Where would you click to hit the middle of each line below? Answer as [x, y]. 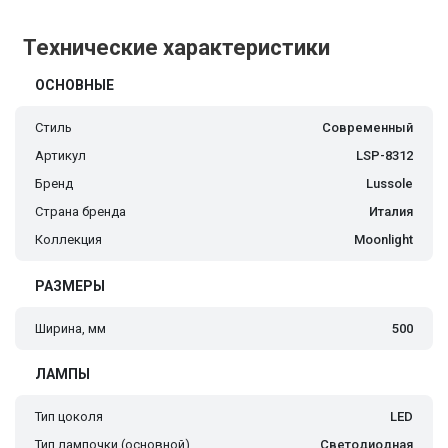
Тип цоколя [69, 417]
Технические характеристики [176, 48]
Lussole [389, 184]
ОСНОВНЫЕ [74, 85]
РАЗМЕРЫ [70, 286]
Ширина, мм [70, 329]
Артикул [60, 156]
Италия [391, 212]
